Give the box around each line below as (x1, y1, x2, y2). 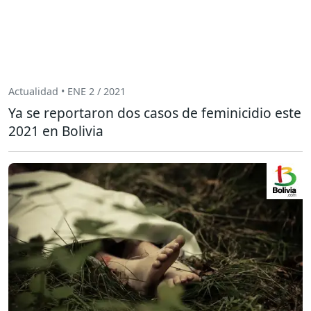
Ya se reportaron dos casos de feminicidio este (8, 103, 301, 122)
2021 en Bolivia (8, 121, 103, 140)
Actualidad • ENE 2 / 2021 (8, 84, 126, 98)
